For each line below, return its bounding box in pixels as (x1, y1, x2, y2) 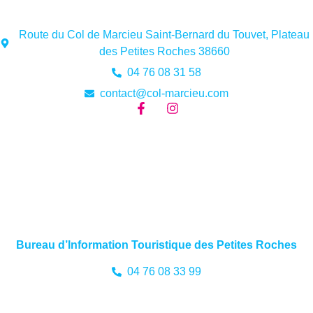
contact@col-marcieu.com (100, 87, 229, 100)
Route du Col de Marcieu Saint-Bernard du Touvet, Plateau (19, 29, 310, 41)
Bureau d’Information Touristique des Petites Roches (16, 238, 297, 251)
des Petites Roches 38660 (99, 45, 230, 58)
